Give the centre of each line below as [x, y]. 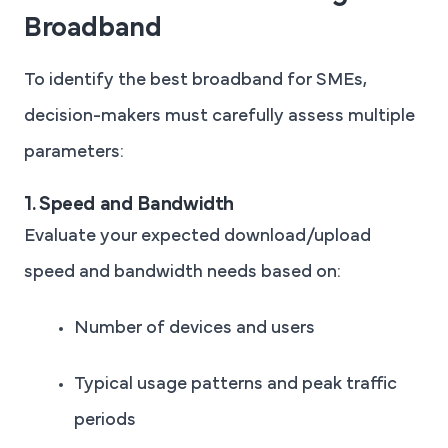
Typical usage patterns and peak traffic [235, 384]
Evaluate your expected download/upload [197, 236]
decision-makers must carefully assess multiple [219, 116]
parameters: [74, 152]
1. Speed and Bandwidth [129, 204]
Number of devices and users [194, 328]
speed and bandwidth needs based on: [182, 272]
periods [105, 420]
